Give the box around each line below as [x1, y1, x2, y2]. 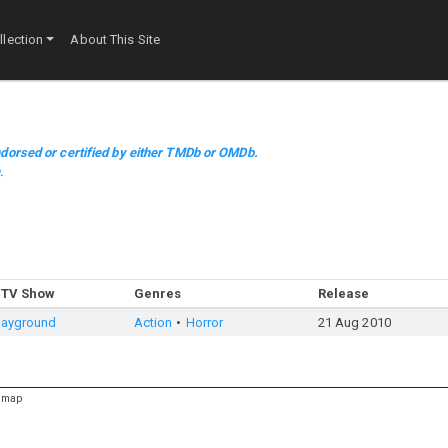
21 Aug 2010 [317, 315, 391, 330]
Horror [185, 315, 224, 330]
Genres [133, 286, 182, 301]
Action [133, 315, 173, 330]
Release [317, 286, 370, 301]
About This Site [70, 32, 160, 48]
